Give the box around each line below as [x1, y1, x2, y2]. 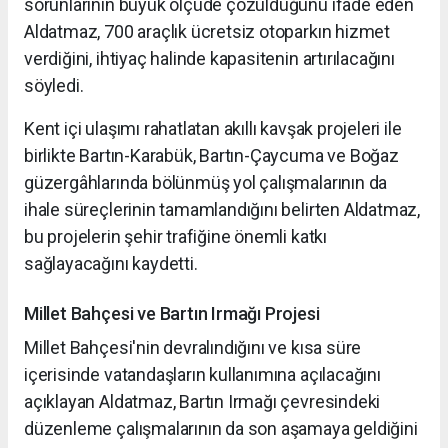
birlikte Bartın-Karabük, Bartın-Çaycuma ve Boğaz [24, 144, 399, 166]
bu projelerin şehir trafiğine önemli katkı [24, 225, 327, 247]
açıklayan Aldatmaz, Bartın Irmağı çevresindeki [24, 390, 381, 412]
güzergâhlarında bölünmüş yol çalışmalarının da [24, 171, 388, 193]
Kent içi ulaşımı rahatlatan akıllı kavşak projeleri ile [24, 117, 402, 139]
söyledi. [24, 74, 84, 96]
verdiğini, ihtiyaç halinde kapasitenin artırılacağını [24, 47, 395, 69]
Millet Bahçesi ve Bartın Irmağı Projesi [24, 302, 320, 324]
